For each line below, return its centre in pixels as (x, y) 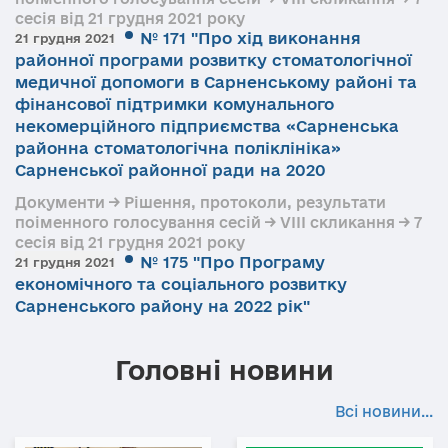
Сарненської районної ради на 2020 (170, 170)
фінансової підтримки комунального (174, 104)
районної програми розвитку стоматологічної (213, 60)
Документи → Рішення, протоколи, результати (200, 202)
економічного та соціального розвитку (181, 284)
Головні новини (224, 370)
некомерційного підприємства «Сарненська (207, 126)
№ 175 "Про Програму (232, 262)
